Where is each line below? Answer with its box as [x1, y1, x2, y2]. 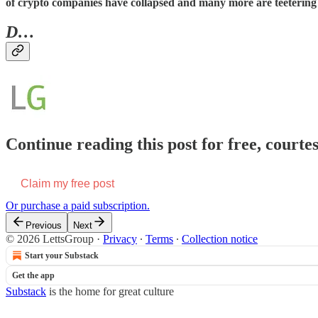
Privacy [103, 233, 137, 246]
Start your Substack [25, 251, 99, 261]
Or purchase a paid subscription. [6, 199, 150, 212]
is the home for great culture [46, 285, 174, 298]
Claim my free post [21, 177, 114, 190]
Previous [26, 220, 62, 231]
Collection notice [182, 233, 258, 246]
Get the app [12, 270, 55, 281]
